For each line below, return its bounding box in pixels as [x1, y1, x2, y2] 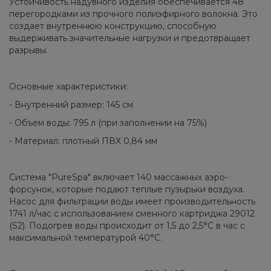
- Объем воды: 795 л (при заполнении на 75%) [9, 117, 207, 128]
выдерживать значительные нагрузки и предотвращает [9, 32, 250, 44]
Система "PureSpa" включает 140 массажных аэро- [9, 171, 228, 183]
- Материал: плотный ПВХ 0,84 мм [9, 135, 157, 146]
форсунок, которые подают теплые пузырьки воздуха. [9, 183, 244, 195]
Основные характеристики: [9, 80, 128, 92]
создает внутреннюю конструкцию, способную [9, 20, 217, 31]
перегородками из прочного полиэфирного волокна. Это [9, 8, 258, 19]
